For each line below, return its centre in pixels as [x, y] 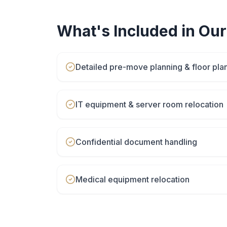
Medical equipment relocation [133, 179]
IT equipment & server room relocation [149, 104]
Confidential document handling [136, 142]
